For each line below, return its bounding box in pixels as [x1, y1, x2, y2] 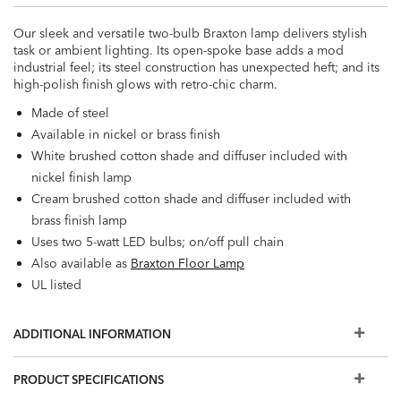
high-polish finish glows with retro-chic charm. [13, 76, 277, 92]
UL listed [31, 277, 81, 293]
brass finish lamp [31, 212, 127, 228]
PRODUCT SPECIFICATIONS [13, 372, 164, 387]
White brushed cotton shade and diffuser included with [31, 148, 347, 164]
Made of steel [31, 105, 109, 121]
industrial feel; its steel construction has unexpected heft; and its [13, 59, 380, 75]
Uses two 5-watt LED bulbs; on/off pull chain [31, 234, 284, 250]
